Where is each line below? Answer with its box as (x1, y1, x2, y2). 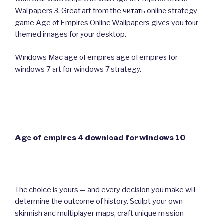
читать (123, 6, 145, 16)
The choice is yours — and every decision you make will (15, 185, 195, 194)
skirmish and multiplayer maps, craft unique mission (15, 209, 184, 218)
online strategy (145, 6, 197, 16)
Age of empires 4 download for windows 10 (15, 133, 186, 142)
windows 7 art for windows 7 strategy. (15, 64, 141, 74)
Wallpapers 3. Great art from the (15, 6, 123, 16)
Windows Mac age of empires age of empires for (15, 53, 178, 62)
